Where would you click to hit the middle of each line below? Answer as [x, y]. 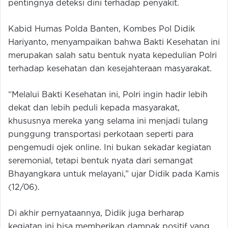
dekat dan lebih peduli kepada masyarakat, [94, 108]
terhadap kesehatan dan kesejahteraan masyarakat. [110, 69]
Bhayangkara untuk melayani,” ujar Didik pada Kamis [114, 174]
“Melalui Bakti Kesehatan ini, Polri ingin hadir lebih [108, 95]
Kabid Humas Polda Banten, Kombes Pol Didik [102, 29]
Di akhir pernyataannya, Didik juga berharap [96, 213]
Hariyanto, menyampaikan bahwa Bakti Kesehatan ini [114, 42]
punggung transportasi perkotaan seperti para [101, 134]
